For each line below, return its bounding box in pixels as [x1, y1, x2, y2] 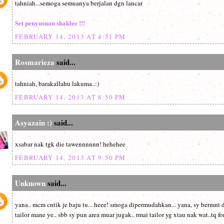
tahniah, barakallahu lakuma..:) [15, 79, 99, 88]
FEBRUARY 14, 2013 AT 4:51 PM [15, 32, 126, 41]
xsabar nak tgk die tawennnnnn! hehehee [15, 139, 125, 149]
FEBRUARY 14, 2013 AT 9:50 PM [15, 153, 126, 162]
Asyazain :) [15, 117, 52, 128]
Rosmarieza [15, 56, 54, 67]
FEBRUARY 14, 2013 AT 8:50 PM [15, 92, 126, 101]
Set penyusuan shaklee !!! [15, 18, 85, 28]
